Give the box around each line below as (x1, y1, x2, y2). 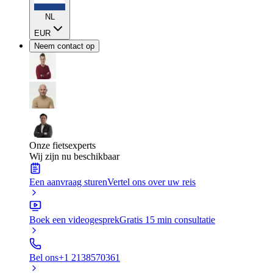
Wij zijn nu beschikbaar (29, 151, 119, 161)
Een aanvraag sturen (29, 177, 107, 187)
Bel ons (29, 252, 58, 263)
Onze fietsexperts (29, 140, 96, 151)
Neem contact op (34, 41, 94, 51)
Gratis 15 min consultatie (119, 214, 215, 225)
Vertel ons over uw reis (107, 177, 196, 187)
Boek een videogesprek (29, 214, 119, 225)
